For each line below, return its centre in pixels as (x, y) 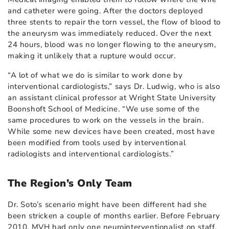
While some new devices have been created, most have (111, 132)
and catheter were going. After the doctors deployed (106, 11)
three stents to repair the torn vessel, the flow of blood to (114, 22)
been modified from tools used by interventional (97, 143)
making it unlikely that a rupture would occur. (92, 56)
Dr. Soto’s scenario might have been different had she (107, 205)
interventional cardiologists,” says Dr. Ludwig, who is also (114, 87)
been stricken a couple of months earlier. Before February (114, 216)
